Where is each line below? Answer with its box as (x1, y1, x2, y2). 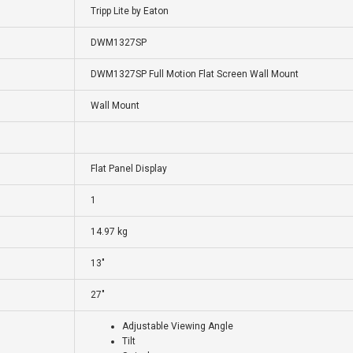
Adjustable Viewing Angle (122, 321, 233, 333)
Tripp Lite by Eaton (91, 6, 169, 17)
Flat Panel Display (91, 163, 167, 175)
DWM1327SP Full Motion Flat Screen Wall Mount (91, 69, 299, 80)
